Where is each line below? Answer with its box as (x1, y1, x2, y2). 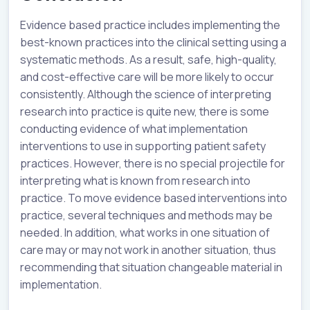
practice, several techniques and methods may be (20, 207, 273, 223)
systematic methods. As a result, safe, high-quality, (20, 51, 277, 67)
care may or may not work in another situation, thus (20, 241, 276, 257)
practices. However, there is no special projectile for (20, 155, 285, 171)
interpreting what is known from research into (20, 172, 250, 188)
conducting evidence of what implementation (20, 120, 248, 136)
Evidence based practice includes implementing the (20, 17, 280, 33)
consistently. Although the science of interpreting (20, 86, 271, 102)
